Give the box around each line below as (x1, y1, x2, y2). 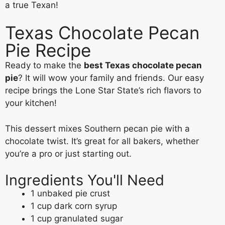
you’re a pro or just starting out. (5, 148, 132, 159)
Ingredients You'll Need (5, 171, 164, 189)
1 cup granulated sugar (31, 213, 123, 224)
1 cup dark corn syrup (31, 201, 117, 211)
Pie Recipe (5, 40, 91, 61)
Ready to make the (5, 60, 84, 71)
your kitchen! (5, 98, 57, 108)
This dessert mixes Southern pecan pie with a (5, 123, 190, 134)
